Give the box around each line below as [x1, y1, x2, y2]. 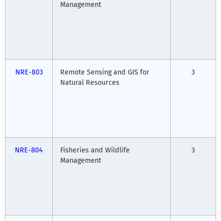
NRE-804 [15, 146, 43, 154]
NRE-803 [15, 68, 43, 76]
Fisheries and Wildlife [60, 146, 130, 154]
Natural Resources [60, 78, 119, 87]
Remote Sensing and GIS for [60, 68, 149, 76]
